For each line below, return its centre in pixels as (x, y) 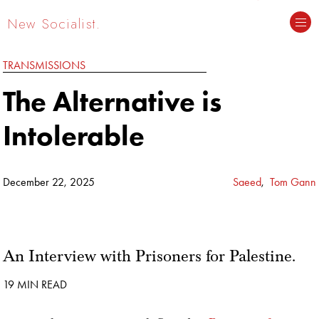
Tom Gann (293, 182)
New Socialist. (54, 23)
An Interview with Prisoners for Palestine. (150, 256)
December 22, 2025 (51, 182)
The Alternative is (113, 101)
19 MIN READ (35, 284)
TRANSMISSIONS (45, 65)
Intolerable (74, 135)
